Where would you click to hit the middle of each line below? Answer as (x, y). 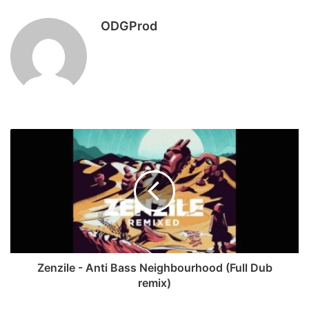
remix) (154, 282)
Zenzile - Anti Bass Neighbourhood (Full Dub (154, 267)
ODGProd (129, 26)
